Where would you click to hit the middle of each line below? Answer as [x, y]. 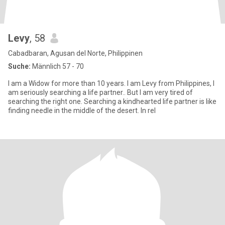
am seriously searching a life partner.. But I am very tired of [100, 92]
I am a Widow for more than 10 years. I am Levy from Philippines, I [111, 83]
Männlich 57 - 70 [57, 66]
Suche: [19, 66]
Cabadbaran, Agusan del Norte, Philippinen [75, 53]
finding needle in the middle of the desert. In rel [82, 110]
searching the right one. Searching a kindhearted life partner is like [112, 101]
